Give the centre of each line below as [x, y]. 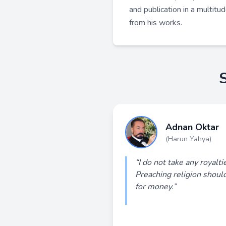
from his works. [156, 23]
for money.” [156, 187]
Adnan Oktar [192, 127]
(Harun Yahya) [188, 139]
